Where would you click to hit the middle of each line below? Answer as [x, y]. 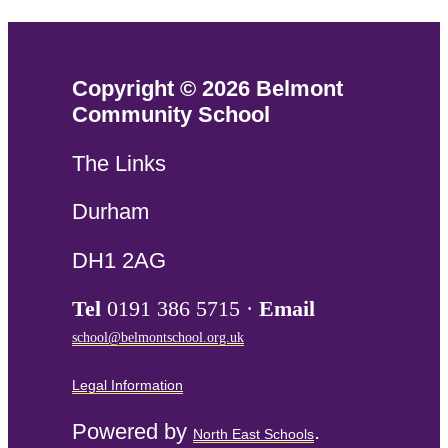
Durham [110, 212]
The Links [119, 163]
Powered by [132, 431]
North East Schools [253, 433]
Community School [171, 115]
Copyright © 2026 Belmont [207, 89]
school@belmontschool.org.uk [158, 338]
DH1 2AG [119, 260]
